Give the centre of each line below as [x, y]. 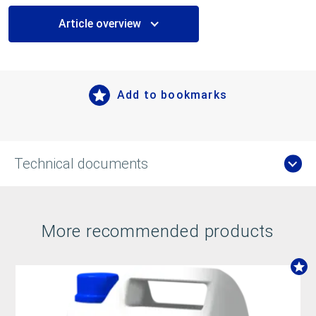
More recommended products [158, 231]
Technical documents [81, 163]
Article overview [101, 23]
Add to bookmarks [172, 95]
